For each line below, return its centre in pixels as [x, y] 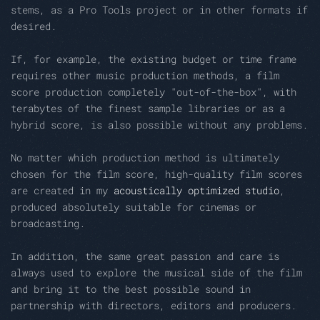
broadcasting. [48, 224]
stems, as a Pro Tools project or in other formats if [159, 10]
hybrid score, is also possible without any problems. [159, 125]
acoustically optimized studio [196, 191]
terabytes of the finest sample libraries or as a [148, 109]
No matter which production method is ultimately [145, 158]
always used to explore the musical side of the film [156, 273]
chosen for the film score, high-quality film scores [156, 174]
